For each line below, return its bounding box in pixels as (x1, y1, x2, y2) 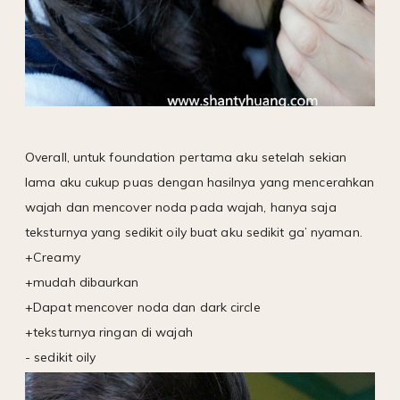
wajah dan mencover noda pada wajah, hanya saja (25, 198, 337, 215)
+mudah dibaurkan (25, 273, 139, 290)
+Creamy (25, 248, 80, 265)
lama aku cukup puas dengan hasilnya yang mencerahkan (25, 173, 375, 190)
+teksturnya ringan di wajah (25, 323, 193, 340)
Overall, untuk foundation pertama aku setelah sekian (25, 148, 347, 165)
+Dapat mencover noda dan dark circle (25, 298, 261, 315)
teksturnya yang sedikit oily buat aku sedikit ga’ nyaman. (25, 223, 362, 240)
